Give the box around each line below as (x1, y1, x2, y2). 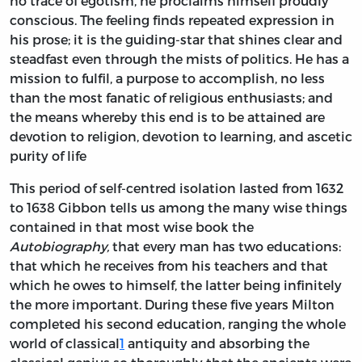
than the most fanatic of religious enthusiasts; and (10, 90, 333, 106)
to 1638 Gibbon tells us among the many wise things (10, 200, 347, 216)
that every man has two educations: (109, 238, 341, 255)
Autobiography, (10, 238, 109, 255)
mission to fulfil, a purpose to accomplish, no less (10, 70, 325, 86)
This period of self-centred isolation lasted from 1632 (10, 180, 343, 196)
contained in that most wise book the (10, 219, 254, 235)
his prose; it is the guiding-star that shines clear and (10, 32, 343, 48)
